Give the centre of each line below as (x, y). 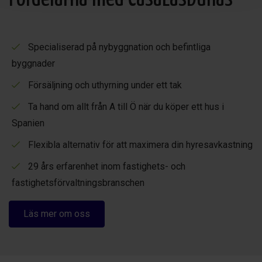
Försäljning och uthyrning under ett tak (105, 85)
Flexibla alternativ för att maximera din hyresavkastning (140, 144)
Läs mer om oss (57, 213)
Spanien (28, 123)
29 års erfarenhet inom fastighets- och (107, 166)
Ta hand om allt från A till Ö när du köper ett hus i (126, 106)
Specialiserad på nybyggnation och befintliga (119, 47)
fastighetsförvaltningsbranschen (78, 182)
